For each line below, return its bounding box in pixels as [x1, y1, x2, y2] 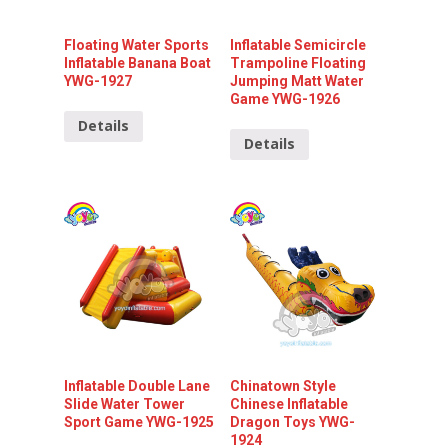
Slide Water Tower [64, 395, 185, 412]
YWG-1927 [64, 72, 132, 89]
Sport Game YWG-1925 [64, 413, 214, 430]
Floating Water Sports [64, 36, 209, 53]
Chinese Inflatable [230, 395, 349, 412]
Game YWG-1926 [230, 90, 341, 107]
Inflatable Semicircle [230, 36, 367, 53]
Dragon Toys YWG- [230, 413, 356, 430]
